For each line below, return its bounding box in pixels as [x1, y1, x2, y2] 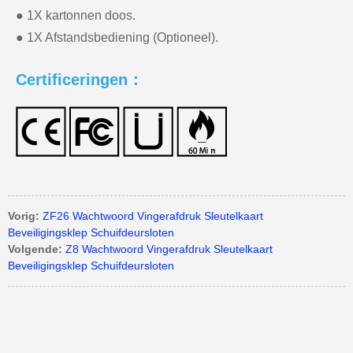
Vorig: [8, 209, 39, 222]
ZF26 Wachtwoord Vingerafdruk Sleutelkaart [43, 209, 263, 222]
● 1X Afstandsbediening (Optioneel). [16, 30, 218, 44]
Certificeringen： [16, 70, 143, 88]
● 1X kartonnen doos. [16, 8, 136, 22]
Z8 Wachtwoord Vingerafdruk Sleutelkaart [65, 242, 273, 255]
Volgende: [8, 242, 62, 255]
